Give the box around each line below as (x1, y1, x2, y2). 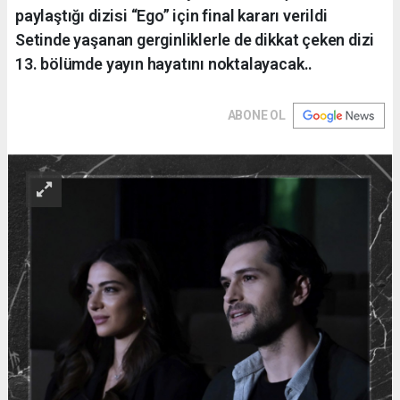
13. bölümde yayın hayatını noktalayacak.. (15, 54, 313, 73)
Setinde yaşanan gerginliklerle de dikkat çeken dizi (15, 29, 375, 49)
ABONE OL (227, 107, 286, 122)
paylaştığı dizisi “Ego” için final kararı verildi (15, 5, 328, 25)
